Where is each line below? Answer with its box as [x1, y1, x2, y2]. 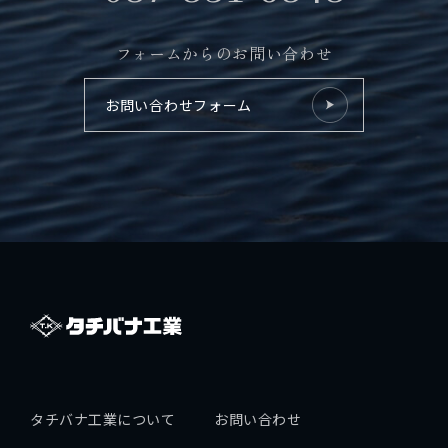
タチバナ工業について [30, 409, 176, 430]
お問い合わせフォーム [105, 95, 252, 116]
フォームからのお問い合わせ [115, 41, 333, 66]
